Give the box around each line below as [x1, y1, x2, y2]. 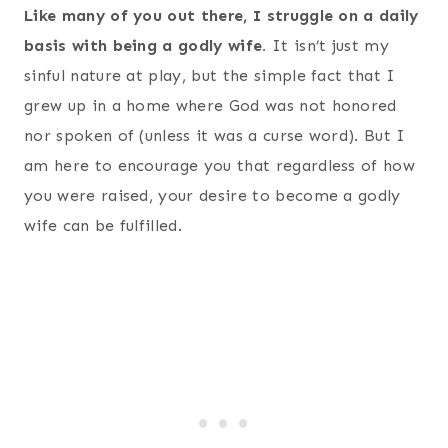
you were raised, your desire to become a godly [24, 185, 401, 205]
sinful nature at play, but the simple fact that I [24, 65, 396, 85]
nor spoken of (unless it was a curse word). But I [24, 125, 406, 145]
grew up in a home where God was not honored [24, 95, 397, 115]
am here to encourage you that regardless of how [24, 155, 416, 175]
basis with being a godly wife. [24, 35, 267, 55]
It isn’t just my [266, 35, 390, 55]
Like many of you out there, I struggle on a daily [24, 5, 419, 25]
